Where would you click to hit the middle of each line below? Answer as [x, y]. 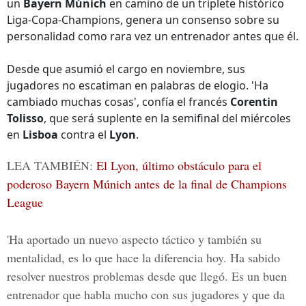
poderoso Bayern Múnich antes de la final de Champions [147, 184]
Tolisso [25, 118]
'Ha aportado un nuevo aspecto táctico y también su [134, 239]
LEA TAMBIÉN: [52, 165]
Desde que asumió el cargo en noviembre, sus [126, 69]
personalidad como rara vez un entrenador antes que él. [153, 36]
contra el [84, 135]
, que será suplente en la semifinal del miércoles [167, 118]
